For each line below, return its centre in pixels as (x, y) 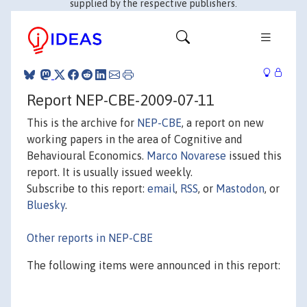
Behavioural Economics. (87, 155)
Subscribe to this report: (87, 188)
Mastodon (240, 188)
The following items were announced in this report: (153, 265)
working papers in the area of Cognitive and (135, 139)
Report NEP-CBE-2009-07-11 (121, 100)
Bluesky (46, 205)
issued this (254, 155)
